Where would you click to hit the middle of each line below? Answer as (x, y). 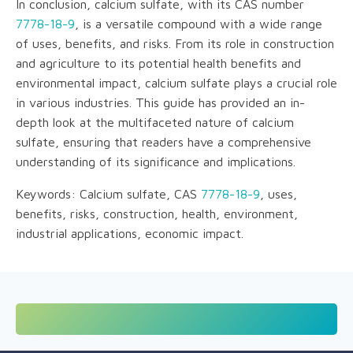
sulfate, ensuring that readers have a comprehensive (163, 141)
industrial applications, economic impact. (130, 233)
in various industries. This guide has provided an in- (160, 102)
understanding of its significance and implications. (156, 161)
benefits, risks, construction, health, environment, (157, 213)
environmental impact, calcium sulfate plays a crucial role (176, 82)
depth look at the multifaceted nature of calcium (155, 122)
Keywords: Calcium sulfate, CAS (108, 193)
